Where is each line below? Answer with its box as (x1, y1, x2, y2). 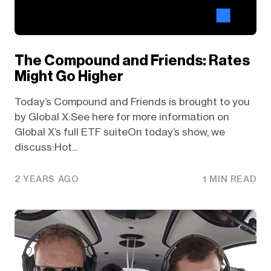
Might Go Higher (14, 67, 123, 85)
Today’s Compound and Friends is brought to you (14, 95, 250, 108)
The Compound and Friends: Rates (14, 51, 250, 69)
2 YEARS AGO (14, 174, 79, 184)
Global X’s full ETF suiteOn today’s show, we (14, 125, 225, 138)
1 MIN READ (203, 174, 257, 184)
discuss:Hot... (14, 140, 77, 153)
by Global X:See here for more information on (14, 110, 229, 123)
